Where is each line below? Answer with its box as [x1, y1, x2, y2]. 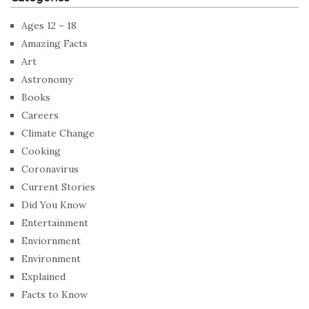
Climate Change [21, 126, 94, 139]
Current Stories [21, 180, 95, 193]
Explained [21, 270, 66, 283]
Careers [21, 108, 59, 121]
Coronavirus [21, 162, 79, 175]
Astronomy [21, 72, 72, 86]
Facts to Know [21, 288, 88, 301]
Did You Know [21, 198, 86, 211]
